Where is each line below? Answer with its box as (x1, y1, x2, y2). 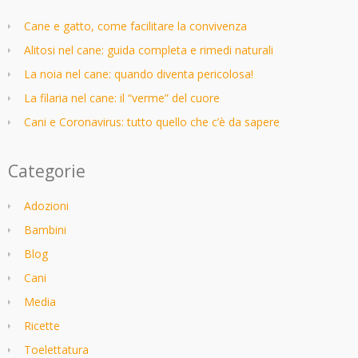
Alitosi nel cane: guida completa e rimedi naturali (24, 42, 273, 58)
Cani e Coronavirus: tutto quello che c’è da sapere (24, 114, 280, 130)
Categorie (8, 160, 86, 183)
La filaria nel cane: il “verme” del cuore (24, 90, 220, 106)
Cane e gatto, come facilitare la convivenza (24, 18, 247, 34)
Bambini (24, 222, 66, 238)
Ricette (24, 318, 60, 334)
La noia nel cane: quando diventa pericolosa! (24, 66, 253, 82)
